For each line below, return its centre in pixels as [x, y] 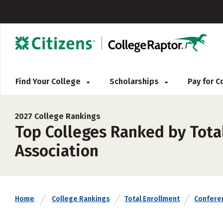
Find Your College [49, 81]
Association [57, 151]
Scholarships [135, 81]
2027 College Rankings [58, 116]
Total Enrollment [152, 199]
